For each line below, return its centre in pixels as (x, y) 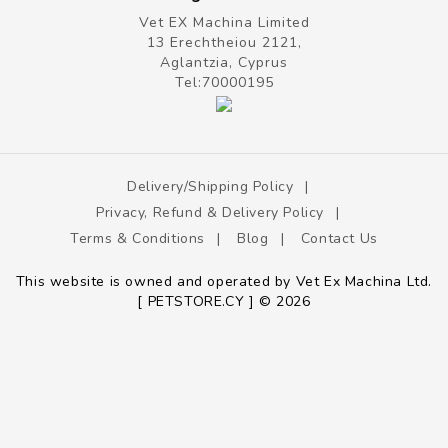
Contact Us (339, 238)
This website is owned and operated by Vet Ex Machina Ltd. (224, 281)
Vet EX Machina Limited (224, 22)
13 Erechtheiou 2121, (224, 42)
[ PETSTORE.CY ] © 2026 (224, 301)
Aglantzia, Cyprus (224, 62)
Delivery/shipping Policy (210, 186)
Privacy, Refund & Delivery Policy (210, 212)
